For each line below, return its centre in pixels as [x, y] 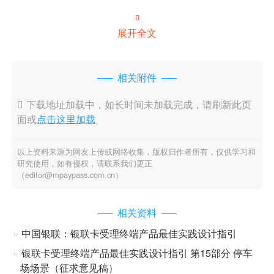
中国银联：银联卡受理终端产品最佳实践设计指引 [129, 234]
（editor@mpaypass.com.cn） [70, 174]
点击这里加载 [66, 119]
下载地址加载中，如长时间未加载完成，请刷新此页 [139, 104]
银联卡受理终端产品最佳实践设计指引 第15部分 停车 [137, 253]
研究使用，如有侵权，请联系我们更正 [84, 163]
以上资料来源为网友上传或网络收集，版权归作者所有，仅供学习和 [136, 151]
